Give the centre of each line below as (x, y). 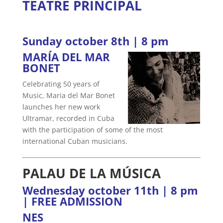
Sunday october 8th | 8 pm (95, 41)
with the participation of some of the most (92, 130)
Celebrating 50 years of (61, 84)
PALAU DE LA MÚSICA (91, 173)
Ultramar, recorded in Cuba (68, 118)
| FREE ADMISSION (72, 201)
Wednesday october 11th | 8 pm (110, 190)
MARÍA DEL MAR (66, 57)
